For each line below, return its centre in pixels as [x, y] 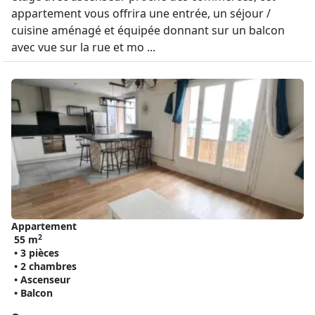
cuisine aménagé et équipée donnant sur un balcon [148, 30]
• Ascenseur [42, 279]
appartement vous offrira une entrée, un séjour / [141, 13]
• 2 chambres [45, 266]
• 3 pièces [37, 253]
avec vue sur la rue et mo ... [83, 47]
